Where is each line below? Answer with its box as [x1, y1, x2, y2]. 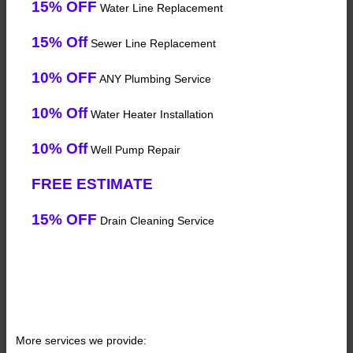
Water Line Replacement [97, 2, 223, 15]
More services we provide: [16, 334, 147, 347]
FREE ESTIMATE [32, 176, 153, 193]
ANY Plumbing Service [97, 72, 211, 86]
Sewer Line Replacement [87, 37, 216, 50]
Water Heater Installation [87, 108, 214, 121]
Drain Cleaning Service [97, 214, 214, 228]
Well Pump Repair [87, 143, 180, 157]
